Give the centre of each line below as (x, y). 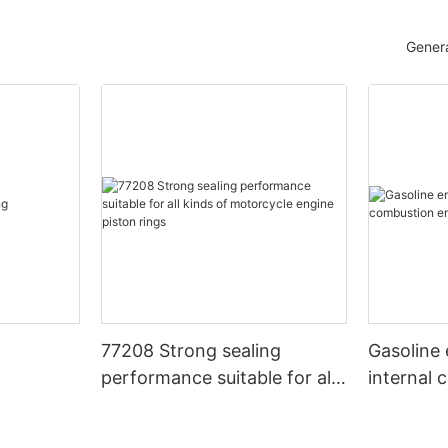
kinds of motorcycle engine (217, 405)
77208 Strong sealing (191, 351)
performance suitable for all (159, 378)
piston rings (151, 432)
